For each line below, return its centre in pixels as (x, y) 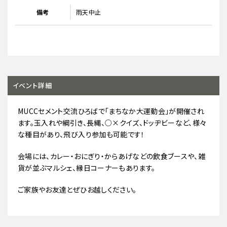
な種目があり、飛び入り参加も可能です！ (81, 134)
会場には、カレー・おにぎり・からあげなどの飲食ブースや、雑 (112, 156)
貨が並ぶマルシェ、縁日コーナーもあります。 (87, 167)
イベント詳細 (32, 85)
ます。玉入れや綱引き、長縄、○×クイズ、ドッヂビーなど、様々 (112, 122)
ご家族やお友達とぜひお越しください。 (77, 189)
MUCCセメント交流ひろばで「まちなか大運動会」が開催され (111, 111)
